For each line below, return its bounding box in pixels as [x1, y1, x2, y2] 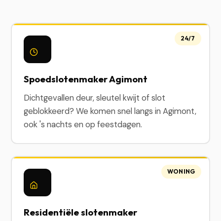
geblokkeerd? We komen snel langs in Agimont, [24, 106, 197, 116]
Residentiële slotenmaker [24, 206, 138, 218]
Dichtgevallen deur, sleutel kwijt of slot [24, 92, 166, 103]
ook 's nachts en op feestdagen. [24, 119, 143, 130]
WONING [167, 168, 195, 175]
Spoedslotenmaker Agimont [24, 73, 148, 85]
